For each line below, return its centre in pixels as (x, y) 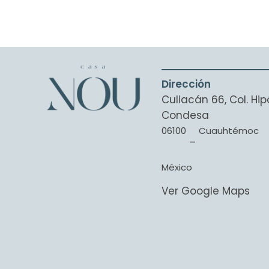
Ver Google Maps (205, 191)
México (177, 167)
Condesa (185, 115)
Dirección (186, 84)
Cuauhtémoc (228, 130)
